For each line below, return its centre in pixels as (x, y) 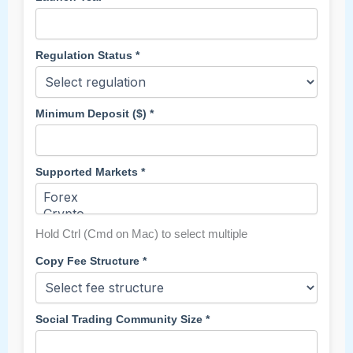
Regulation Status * (87, 55)
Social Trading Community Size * (123, 319)
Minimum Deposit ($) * (95, 113)
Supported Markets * (90, 172)
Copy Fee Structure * (91, 261)
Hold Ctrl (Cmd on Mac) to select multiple (141, 234)
